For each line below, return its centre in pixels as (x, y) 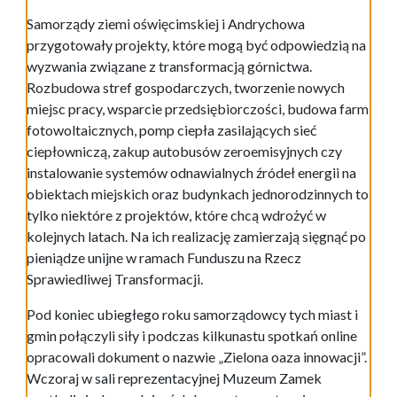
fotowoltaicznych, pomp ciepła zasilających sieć (171, 129)
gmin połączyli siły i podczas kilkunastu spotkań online (192, 335)
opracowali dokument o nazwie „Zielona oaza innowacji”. (197, 356)
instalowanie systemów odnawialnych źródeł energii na (191, 172)
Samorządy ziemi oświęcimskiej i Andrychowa (166, 23)
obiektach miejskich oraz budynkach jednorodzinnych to (198, 193)
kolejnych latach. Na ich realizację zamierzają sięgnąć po (196, 236)
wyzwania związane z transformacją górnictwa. (169, 66)
